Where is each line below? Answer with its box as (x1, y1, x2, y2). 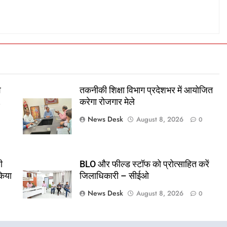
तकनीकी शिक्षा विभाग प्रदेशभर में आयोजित (79, 85, 213, 95)
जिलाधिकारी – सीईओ (79, 170, 149, 181)
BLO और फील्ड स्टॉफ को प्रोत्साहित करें (79, 159, 209, 169)
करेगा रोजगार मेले (79, 96, 135, 107)
